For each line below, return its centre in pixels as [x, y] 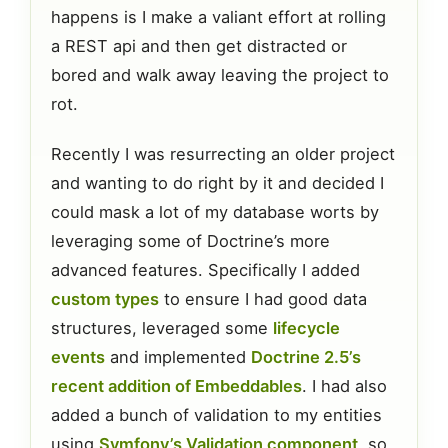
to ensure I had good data [263, 299]
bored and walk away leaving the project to [220, 74]
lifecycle [306, 328]
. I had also [344, 386]
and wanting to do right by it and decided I [217, 183]
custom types [105, 299]
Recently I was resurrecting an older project [223, 154]
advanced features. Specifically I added [205, 270]
